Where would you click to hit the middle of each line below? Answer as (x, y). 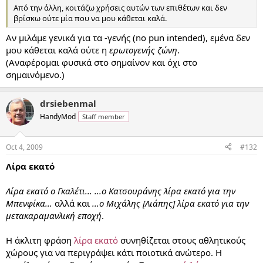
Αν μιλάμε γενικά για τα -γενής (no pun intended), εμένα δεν (128, 38)
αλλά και (72, 203)
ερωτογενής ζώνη (143, 50)
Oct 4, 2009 (24, 147)
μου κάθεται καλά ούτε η (58, 50)
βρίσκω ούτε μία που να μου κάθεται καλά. (90, 18)
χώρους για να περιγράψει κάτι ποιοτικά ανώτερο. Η (114, 252)
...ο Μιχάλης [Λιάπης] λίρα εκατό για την (171, 203)
